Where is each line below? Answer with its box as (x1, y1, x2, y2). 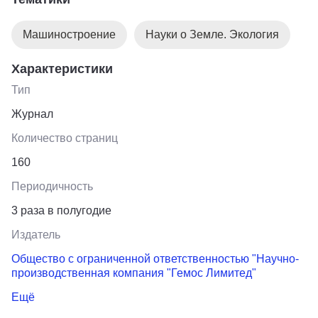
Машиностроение (23, 28, 116, 40)
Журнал (11, 107, 53, 120)
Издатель (11, 228, 60, 241)
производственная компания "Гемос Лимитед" (11, 266, 256, 279)
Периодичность (11, 180, 93, 192)
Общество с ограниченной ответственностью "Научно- (11, 252, 299, 265)
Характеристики (11, 61, 113, 76)
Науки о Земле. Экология (146, 28, 279, 40)
